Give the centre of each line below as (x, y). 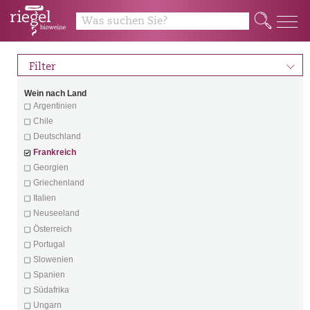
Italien (44, 198)
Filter (42, 67)
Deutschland (57, 137)
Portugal (49, 244)
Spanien (49, 275)
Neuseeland (56, 213)
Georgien (51, 167)
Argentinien (55, 106)
